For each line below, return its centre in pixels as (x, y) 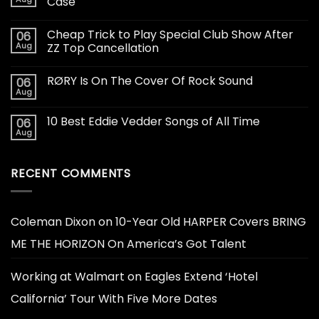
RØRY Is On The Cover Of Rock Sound (150, 81)
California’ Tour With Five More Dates (114, 298)
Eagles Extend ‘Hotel (201, 276)
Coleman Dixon (53, 221)
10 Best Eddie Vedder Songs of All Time (153, 122)
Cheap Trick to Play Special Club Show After (170, 35)
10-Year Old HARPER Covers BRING (211, 221)
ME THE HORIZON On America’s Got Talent (129, 244)
